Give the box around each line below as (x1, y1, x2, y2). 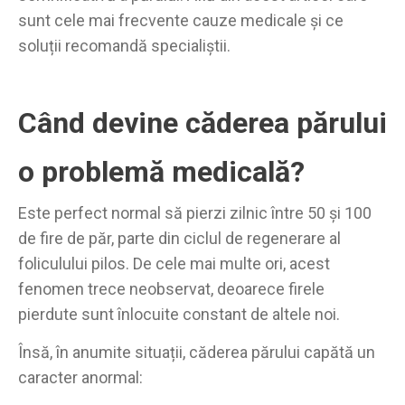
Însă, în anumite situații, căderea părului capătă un (18, 343, 375, 363)
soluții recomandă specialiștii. (18, 35, 231, 55)
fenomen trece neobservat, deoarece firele (18, 278, 325, 298)
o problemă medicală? (18, 154, 305, 189)
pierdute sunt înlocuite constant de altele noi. (18, 304, 340, 324)
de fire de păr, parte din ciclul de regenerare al (18, 228, 341, 248)
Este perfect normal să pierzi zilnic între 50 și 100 (18, 202, 372, 222)
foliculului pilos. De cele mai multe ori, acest (18, 253, 330, 273)
